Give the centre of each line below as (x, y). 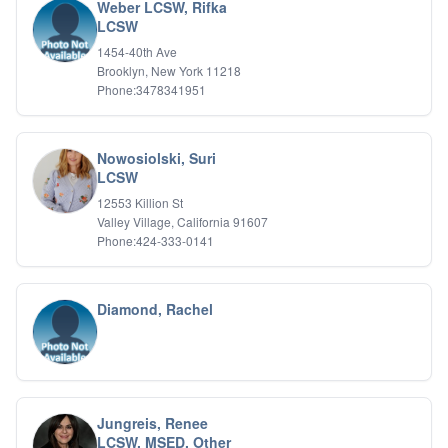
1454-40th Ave (137, 51)
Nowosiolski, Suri (156, 158)
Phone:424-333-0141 (155, 240)
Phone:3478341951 (151, 89)
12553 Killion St (140, 202)
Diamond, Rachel (155, 309)
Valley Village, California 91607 (182, 221)
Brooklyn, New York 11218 (169, 70)
